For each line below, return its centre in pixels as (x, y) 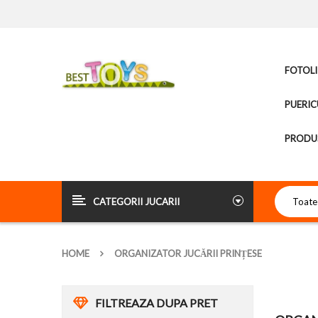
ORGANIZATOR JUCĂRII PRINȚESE (188, 253)
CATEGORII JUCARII (136, 202)
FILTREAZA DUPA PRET (157, 303)
